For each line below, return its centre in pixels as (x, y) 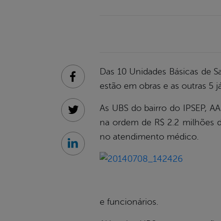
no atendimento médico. (149, 137)
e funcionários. (129, 202)
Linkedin (87, 149)
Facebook (90, 82)
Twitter (84, 115)
